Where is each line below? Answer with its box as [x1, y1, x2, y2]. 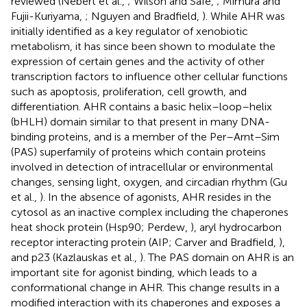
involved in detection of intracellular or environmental [11, 160, 273, 173]
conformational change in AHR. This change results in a [11, 280, 280, 294]
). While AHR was [202, 9, 285, 23]
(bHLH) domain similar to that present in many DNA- [11, 114, 270, 128]
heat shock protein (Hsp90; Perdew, [11, 220, 191, 234]
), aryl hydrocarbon [191, 220, 282, 234]
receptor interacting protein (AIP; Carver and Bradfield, [11, 235, 279, 249]
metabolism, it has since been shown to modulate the [11, 39, 275, 53]
